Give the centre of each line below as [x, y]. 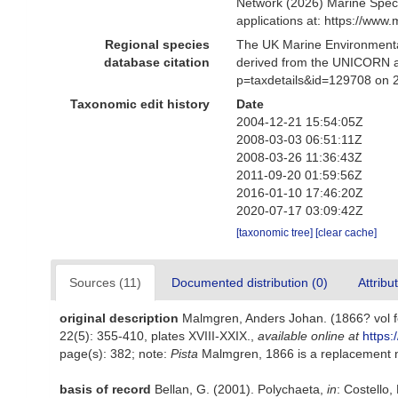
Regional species [158, 44]
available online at [308, 336]
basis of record [105, 389]
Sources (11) [105, 283]
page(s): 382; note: [115, 354]
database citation [157, 62]
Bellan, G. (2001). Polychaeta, [241, 389]
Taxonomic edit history [140, 104]
